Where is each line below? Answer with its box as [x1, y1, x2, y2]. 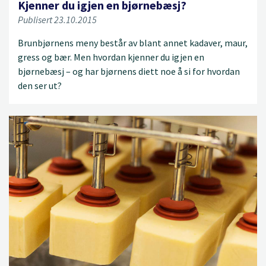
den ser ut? [18, 79, 62, 91]
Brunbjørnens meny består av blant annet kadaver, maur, [18, 36, 248, 49]
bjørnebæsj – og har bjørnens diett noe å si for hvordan [18, 65, 240, 77]
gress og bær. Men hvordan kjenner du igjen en [18, 50, 204, 63]
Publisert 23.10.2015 [18, 13, 97, 26]
